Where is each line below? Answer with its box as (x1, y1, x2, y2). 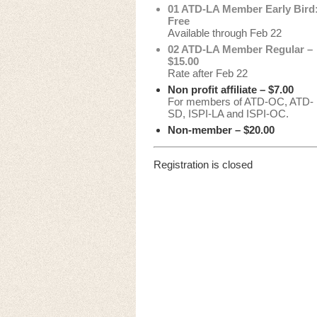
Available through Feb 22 (168, 27, 282, 39)
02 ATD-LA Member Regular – (168, 43, 313, 55)
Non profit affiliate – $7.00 (168, 83, 294, 96)
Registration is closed (154, 158, 253, 171)
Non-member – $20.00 (168, 124, 275, 136)
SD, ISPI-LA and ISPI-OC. (168, 108, 289, 120)
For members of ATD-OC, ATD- (168, 96, 313, 108)
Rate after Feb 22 (168, 67, 248, 79)
